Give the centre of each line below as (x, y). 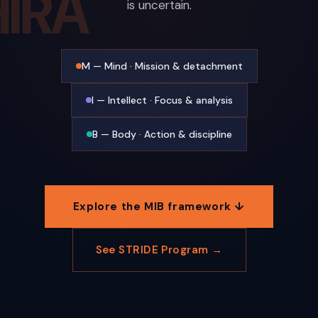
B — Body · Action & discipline (162, 134)
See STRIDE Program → (159, 250)
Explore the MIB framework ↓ (159, 206)
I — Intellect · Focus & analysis (162, 100)
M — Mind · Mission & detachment (162, 66)
